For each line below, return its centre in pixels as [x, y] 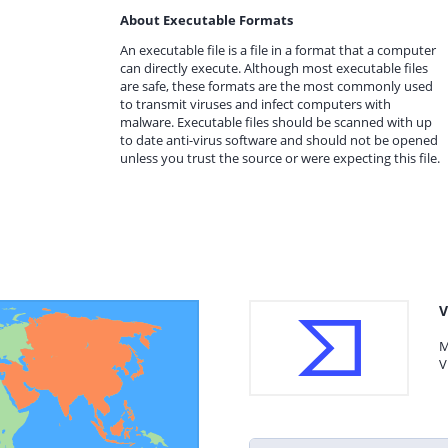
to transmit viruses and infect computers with [255, 104]
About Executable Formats [206, 20]
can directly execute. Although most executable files [274, 68]
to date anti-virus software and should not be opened [279, 140]
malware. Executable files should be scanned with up [276, 122]
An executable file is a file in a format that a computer [278, 50]
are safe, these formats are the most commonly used [276, 86]
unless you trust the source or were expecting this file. [280, 158]
